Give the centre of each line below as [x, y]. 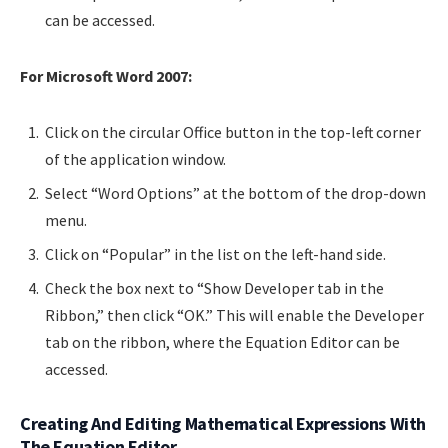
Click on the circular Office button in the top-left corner [233, 131]
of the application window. [135, 158]
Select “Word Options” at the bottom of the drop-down [235, 192]
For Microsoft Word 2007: [106, 76]
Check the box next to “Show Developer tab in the [214, 287]
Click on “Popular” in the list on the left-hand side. [215, 253]
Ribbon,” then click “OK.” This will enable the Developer [234, 314]
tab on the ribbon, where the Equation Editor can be [222, 341]
